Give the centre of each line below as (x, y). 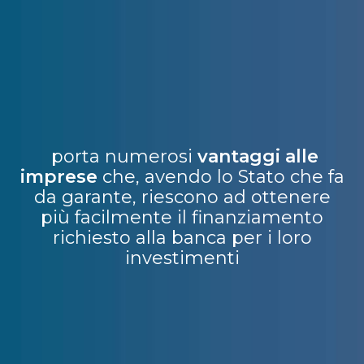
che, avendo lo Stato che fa (221, 177)
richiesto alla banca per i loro (182, 238)
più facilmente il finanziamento (182, 218)
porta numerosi (121, 157)
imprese (58, 177)
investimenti (182, 258)
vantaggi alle (258, 157)
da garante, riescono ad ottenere (182, 197)
